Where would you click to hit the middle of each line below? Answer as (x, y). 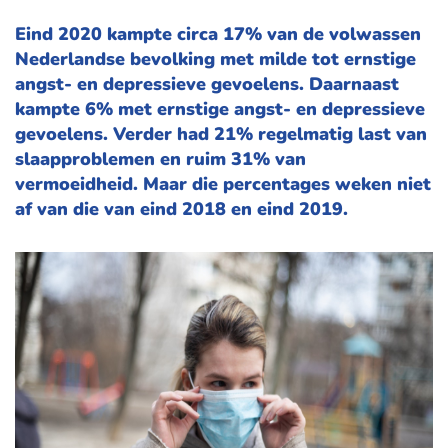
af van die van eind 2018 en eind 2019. (181, 209)
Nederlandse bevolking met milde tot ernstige (215, 59)
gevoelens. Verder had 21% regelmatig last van (221, 134)
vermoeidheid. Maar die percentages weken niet (223, 184)
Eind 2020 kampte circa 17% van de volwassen (218, 34)
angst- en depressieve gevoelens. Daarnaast (207, 84)
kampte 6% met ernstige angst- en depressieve (220, 109)
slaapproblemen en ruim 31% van (160, 159)
